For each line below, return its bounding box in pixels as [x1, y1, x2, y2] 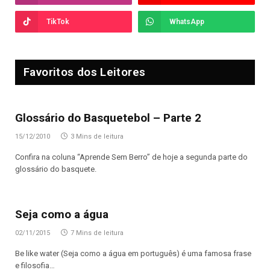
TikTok [46, 17, 69, 27]
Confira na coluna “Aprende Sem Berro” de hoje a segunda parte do [15, 152, 248, 162]
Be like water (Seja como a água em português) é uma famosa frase [15, 249, 251, 259]
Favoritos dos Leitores [24, 65, 146, 80]
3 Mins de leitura [71, 133, 124, 141]
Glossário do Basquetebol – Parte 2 [15, 111, 201, 125]
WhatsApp [169, 17, 204, 27]
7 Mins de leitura [71, 229, 124, 237]
